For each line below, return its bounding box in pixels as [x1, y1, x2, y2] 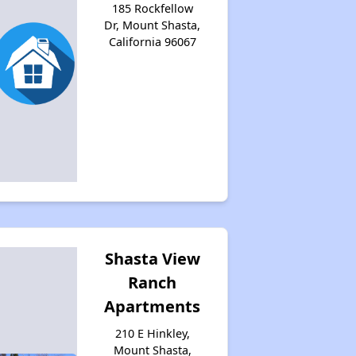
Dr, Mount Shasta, [104, 17, 201, 33]
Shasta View [104, 247, 200, 269]
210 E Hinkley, [114, 325, 190, 341]
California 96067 [108, 33, 196, 49]
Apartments [104, 295, 201, 317]
